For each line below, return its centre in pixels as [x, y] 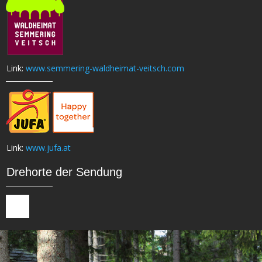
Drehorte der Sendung [64, 172]
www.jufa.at [48, 148]
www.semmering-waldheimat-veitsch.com [105, 68]
